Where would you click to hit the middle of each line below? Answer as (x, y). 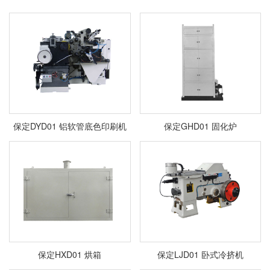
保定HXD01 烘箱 (70, 255)
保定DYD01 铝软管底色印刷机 (70, 126)
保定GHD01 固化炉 (200, 126)
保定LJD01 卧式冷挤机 (200, 255)
